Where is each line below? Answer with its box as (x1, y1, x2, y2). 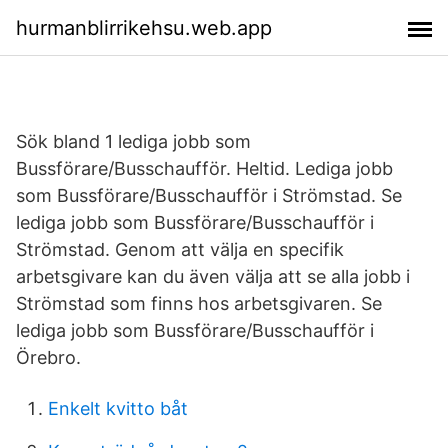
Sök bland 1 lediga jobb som (16, 131, 251, 152)
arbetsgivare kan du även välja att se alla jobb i (16, 266, 410, 287)
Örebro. (16, 347, 81, 368)
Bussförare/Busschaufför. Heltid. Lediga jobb (16, 158, 393, 179)
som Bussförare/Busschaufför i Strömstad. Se (16, 185, 402, 206)
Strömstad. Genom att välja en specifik (16, 239, 344, 260)
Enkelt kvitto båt (48, 398, 188, 419)
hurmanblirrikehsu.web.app (16, 15, 272, 40)
